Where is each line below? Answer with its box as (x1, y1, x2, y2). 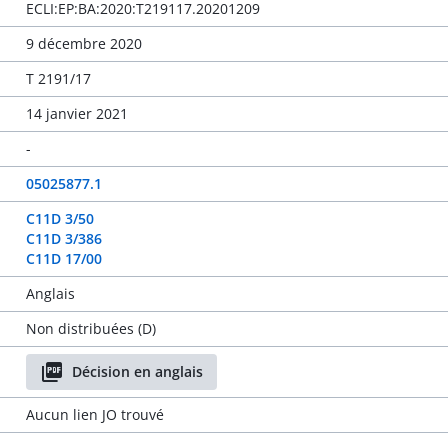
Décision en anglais (71, 362, 203, 381)
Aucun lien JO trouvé (25, 405, 164, 424)
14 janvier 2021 (25, 104, 128, 123)
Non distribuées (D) (25, 319, 156, 338)
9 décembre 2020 (25, 34, 142, 53)
